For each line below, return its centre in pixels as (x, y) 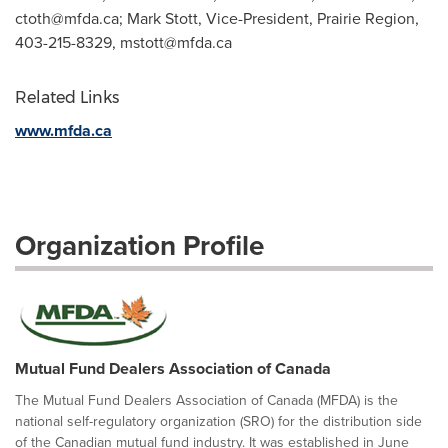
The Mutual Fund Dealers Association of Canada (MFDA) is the (206, 400)
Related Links (67, 97)
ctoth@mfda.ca (67, 18)
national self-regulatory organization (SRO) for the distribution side (218, 421)
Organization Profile (139, 245)
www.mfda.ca (63, 130)
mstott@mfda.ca (176, 42)
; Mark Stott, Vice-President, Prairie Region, (269, 18)
